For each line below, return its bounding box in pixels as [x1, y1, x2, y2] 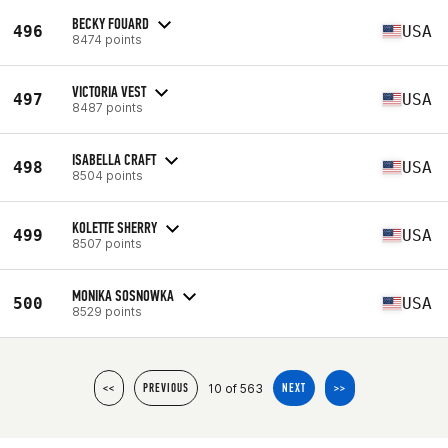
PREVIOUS [142, 381, 189, 395]
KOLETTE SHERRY [72, 217, 157, 237]
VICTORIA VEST [72, 81, 146, 101]
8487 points [72, 99, 143, 115]
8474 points [72, 31, 142, 47]
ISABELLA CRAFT [72, 149, 156, 169]
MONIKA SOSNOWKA [72, 285, 174, 305]
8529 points [72, 303, 142, 319]
